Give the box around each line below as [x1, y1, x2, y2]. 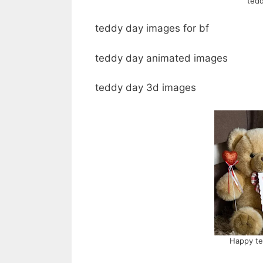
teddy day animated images [95, 52, 228, 64]
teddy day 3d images [95, 82, 196, 94]
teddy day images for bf [95, 22, 209, 35]
